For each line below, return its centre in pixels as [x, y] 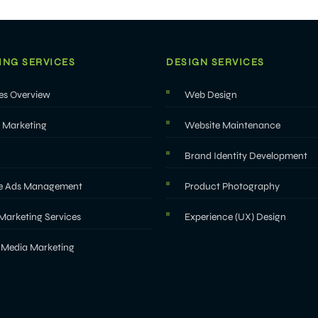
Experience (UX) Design [235, 217]
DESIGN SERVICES [215, 62]
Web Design [211, 95]
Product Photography [232, 186]
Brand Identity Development [246, 156]
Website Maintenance [232, 125]
